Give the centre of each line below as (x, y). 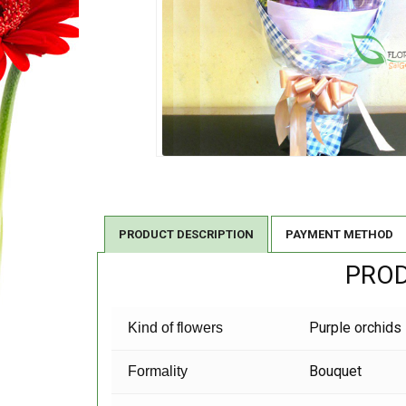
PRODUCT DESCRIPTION (186, 235)
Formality (158, 372)
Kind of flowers (176, 328)
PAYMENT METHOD (339, 235)
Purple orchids (356, 328)
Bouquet (336, 372)
